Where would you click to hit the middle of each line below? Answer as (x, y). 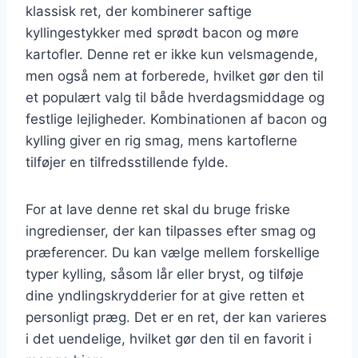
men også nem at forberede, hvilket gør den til (175, 76)
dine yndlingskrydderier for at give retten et (165, 295)
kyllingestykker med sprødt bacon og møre (162, 32)
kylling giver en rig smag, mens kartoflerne (161, 140)
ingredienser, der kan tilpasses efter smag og (171, 231)
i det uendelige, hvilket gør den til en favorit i (169, 338)
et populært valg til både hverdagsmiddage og (175, 97)
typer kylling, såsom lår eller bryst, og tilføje (165, 274)
